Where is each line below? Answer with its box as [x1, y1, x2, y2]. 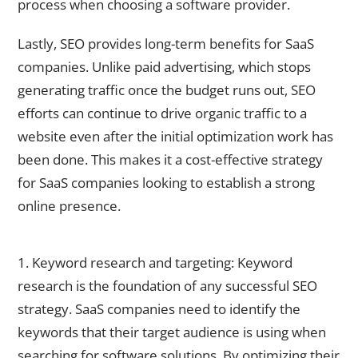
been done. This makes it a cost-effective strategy [18, 150, 323, 169]
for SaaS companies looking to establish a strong [18, 173, 315, 193]
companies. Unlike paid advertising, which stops [18, 58, 311, 77]
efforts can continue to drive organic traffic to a [18, 104, 307, 123]
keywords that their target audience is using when [18, 322, 326, 341]
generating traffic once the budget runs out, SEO [18, 81, 316, 100]
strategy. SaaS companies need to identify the [18, 299, 300, 318]
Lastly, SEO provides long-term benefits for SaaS [18, 34, 314, 54]
